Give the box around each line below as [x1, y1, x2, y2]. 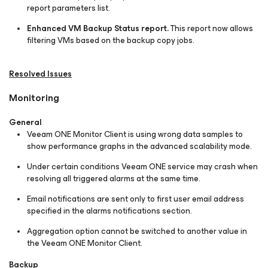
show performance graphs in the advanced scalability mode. [27, 139, 252, 153]
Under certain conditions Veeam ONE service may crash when [27, 160, 258, 173]
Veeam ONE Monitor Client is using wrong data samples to [27, 127, 243, 141]
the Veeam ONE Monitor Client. [27, 236, 142, 250]
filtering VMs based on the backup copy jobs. [27, 33, 194, 47]
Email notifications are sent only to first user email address [27, 192, 244, 206]
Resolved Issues [9, 67, 72, 81]
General [9, 115, 42, 129]
